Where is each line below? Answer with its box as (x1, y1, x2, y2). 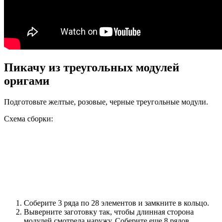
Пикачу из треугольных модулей (4, 61, 179, 74)
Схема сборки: (4, 114, 53, 123)
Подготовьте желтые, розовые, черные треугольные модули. (4, 98, 208, 107)
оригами (4, 74, 50, 88)
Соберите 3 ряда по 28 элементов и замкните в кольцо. (24, 199, 209, 208)
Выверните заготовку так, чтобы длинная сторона (24, 208, 194, 217)
